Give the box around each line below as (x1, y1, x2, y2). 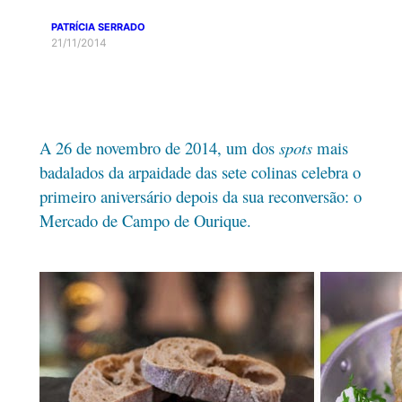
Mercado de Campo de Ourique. (39, 209, 251, 232)
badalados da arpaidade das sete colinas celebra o (39, 161, 361, 184)
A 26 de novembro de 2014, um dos (39, 136, 279, 160)
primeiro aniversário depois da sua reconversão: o (39, 185, 362, 208)
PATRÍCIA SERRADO (51, 20, 146, 33)
